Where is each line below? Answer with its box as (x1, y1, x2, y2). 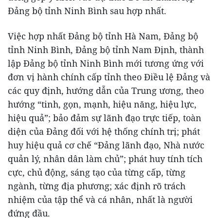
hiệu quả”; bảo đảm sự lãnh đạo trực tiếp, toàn (8, 112, 201, 124)
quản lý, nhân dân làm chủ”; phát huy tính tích (8, 153, 202, 165)
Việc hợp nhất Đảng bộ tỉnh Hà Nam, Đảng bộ (8, 30, 198, 42)
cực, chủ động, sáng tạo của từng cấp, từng (8, 166, 185, 179)
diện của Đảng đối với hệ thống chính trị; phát (8, 126, 200, 138)
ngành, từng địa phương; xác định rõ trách (8, 180, 185, 192)
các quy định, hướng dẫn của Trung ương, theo (8, 85, 204, 97)
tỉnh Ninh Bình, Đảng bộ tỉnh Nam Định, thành (8, 44, 204, 56)
